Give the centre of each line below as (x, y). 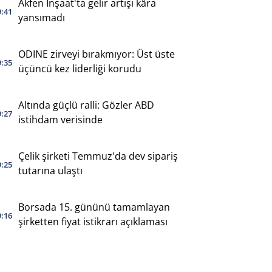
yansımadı (41, 17)
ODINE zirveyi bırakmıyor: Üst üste (96, 54)
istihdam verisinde (60, 119)
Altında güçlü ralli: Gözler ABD (86, 105)
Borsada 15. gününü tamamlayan (94, 207)
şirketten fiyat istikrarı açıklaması (93, 221)
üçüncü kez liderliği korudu (80, 68)
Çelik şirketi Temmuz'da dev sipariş (98, 156)
